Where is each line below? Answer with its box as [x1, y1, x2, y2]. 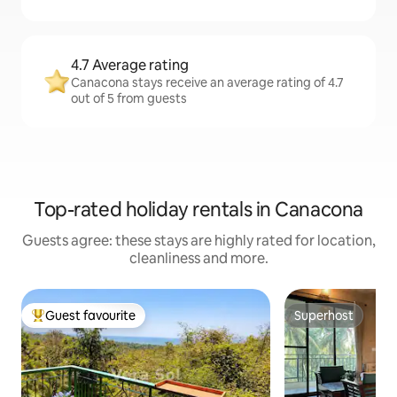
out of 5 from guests [71, 90, 187, 106]
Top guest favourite [31, 315, 144, 331]
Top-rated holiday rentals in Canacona [34, 197, 363, 222]
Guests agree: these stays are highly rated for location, [21, 231, 376, 250]
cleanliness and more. [128, 249, 269, 268]
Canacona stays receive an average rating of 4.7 [71, 74, 344, 90]
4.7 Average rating [71, 56, 189, 74]
